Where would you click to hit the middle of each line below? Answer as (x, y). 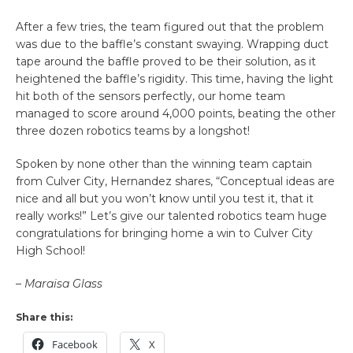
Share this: (44, 317)
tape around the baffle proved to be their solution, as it (166, 61)
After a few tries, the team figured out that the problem (170, 26)
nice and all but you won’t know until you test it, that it (165, 198)
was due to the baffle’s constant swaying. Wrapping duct (172, 44)
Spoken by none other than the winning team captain (164, 163)
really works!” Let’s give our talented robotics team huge (171, 216)
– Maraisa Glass (59, 283)
